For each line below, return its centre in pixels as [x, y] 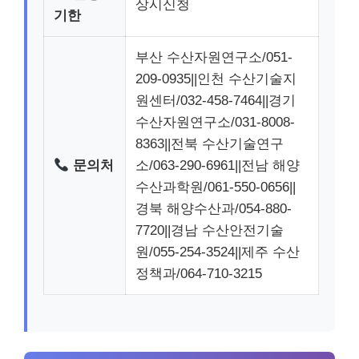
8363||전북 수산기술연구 [210, 144]
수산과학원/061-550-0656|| [216, 187]
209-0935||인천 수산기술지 [216, 79]
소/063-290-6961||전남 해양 [218, 165]
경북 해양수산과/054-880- [214, 209]
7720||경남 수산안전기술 [210, 230]
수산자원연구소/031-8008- [215, 122]
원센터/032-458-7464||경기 [216, 101]
